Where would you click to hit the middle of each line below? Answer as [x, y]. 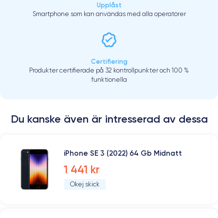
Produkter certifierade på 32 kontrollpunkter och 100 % [109, 71]
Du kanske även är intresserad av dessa [109, 119]
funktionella [109, 80]
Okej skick [85, 184]
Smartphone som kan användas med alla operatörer [109, 14]
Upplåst [109, 5]
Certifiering [109, 62]
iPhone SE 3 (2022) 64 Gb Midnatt [123, 153]
